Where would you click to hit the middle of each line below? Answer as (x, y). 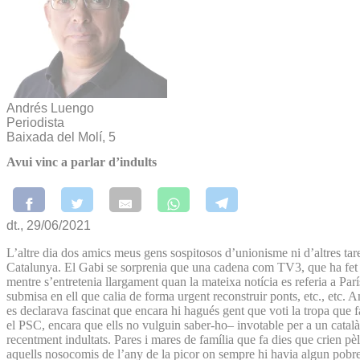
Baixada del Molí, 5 (61, 137)
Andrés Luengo (50, 108)
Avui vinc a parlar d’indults (82, 162)
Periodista (35, 123)
